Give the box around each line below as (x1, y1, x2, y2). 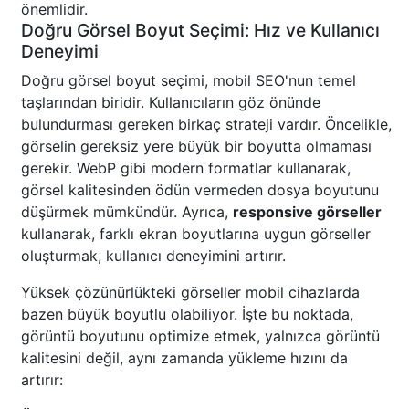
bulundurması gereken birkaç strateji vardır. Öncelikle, (21, 115, 392, 134)
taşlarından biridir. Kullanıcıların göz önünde (21, 93, 320, 112)
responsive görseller (233, 203, 382, 222)
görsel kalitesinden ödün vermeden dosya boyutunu (21, 181, 379, 200)
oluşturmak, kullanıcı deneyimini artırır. (21, 246, 286, 266)
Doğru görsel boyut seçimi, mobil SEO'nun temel (21, 71, 356, 90)
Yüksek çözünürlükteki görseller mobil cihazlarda (21, 283, 360, 302)
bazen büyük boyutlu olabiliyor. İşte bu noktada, (21, 305, 353, 324)
